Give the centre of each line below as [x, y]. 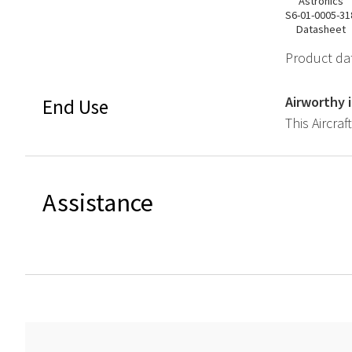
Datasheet [321, 29]
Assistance [98, 202]
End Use [75, 106]
